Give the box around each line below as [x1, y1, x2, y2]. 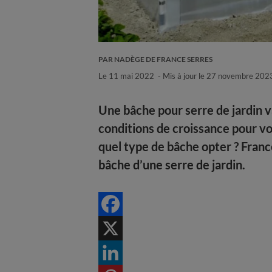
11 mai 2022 [109, 70, 154, 81]
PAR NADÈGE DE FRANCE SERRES [98, 54, 212, 64]
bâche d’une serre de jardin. [98, 157, 245, 172]
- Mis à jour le [158, 70, 206, 81]
